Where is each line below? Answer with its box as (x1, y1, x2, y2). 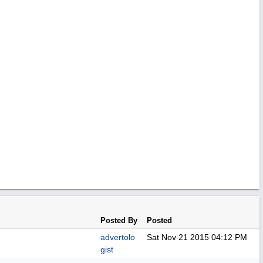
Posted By (100, 216, 137, 225)
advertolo (100, 232, 135, 242)
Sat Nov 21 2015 (147, 232, 209, 242)
